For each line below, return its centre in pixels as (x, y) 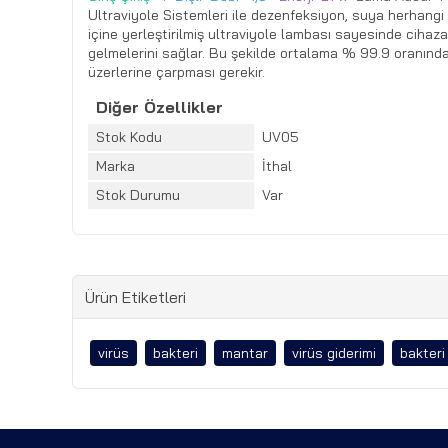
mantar (245, 353)
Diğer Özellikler (159, 107)
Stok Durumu (138, 195)
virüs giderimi (334, 353)
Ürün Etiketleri (135, 297)
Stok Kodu (129, 137)
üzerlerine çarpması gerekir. (176, 72)
